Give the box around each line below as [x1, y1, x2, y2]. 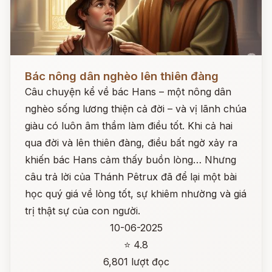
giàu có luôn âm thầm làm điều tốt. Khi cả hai [25, 120, 233, 132]
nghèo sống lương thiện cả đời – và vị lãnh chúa [25, 103, 246, 115]
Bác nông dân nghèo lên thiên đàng [25, 69, 219, 83]
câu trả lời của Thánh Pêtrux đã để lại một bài [25, 171, 237, 183]
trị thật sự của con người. [25, 205, 140, 217]
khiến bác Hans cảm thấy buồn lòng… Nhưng [25, 154, 236, 166]
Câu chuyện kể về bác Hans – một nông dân [25, 86, 231, 98]
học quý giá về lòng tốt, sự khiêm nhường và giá [25, 188, 246, 200]
